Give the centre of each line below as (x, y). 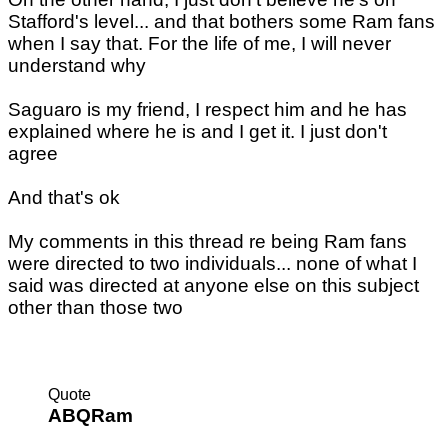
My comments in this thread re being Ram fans (207, 242)
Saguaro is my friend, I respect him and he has (207, 110)
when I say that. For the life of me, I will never (199, 44)
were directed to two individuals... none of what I (212, 264)
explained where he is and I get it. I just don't (197, 132)
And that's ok (64, 198)
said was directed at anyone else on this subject (213, 286)
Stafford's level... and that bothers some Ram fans (221, 22)
